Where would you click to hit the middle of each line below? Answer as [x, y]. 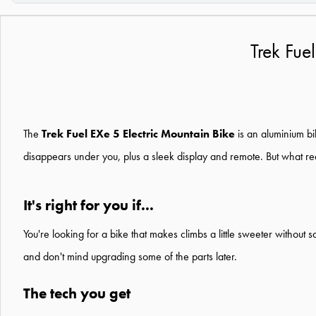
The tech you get [77, 294]
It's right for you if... [89, 206]
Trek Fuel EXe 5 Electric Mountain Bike [138, 134]
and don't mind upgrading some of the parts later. [130, 257]
